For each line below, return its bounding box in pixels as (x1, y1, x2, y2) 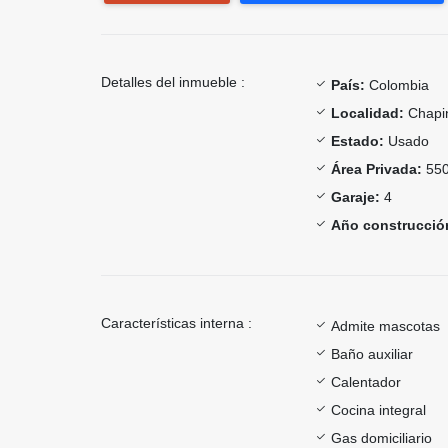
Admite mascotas (331, 317, 440, 334)
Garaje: (331, 188, 380, 205)
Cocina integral (331, 401, 426, 418)
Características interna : (101, 314, 252, 331)
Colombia (365, 76, 429, 93)
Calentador (331, 373, 401, 390)
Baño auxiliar (331, 345, 413, 362)
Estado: (331, 132, 384, 149)
